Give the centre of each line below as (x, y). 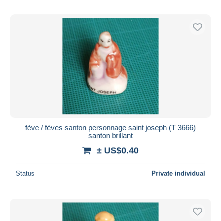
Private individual (178, 173)
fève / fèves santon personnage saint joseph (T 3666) (110, 127)
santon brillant (110, 135)
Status (25, 173)
